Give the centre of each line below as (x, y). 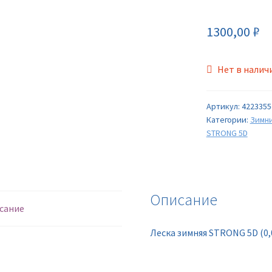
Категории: (228, 120)
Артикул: (224, 107)
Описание (184, 200)
